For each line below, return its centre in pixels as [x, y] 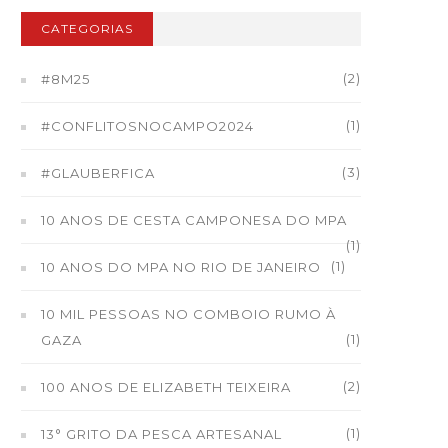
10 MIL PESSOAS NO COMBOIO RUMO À [188, 314]
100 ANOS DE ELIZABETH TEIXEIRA [166, 387]
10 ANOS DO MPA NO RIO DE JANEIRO [181, 267]
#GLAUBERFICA [98, 173]
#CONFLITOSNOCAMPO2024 [147, 126]
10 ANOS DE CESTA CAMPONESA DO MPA [194, 220]
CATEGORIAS [87, 28]
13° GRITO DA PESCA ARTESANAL [161, 434]
